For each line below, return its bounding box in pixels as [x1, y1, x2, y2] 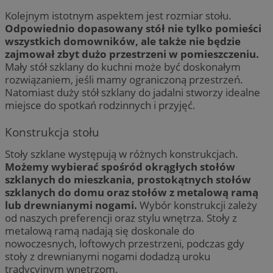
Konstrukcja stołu [5, 124, 99, 140]
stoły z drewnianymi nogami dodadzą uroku [5, 249, 210, 263]
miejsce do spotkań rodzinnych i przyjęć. [5, 97, 196, 112]
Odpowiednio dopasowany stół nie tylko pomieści [5, 21, 261, 35]
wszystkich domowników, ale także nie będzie [5, 34, 241, 48]
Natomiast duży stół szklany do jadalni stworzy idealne [5, 85, 260, 99]
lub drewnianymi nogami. [5, 197, 137, 212]
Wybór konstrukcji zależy [137, 197, 257, 212]
